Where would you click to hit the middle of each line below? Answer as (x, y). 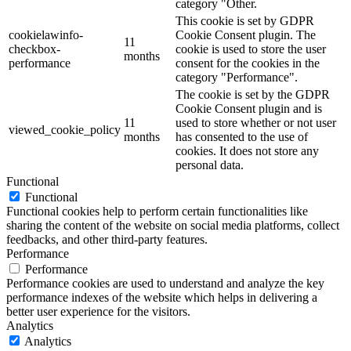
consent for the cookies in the (248, 63)
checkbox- (34, 49)
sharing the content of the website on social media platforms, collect (173, 226)
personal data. (210, 165)
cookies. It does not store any (247, 151)
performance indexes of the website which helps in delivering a (162, 298)
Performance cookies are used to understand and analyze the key (165, 284)
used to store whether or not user (256, 123)
